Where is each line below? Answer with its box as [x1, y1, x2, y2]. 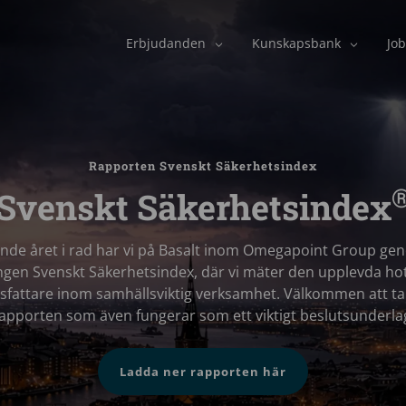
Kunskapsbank [252, 34, 341, 52]
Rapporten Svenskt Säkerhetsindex [89, 158, 317, 174]
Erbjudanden [126, 34, 206, 52]
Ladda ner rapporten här [119, 362, 286, 380]
